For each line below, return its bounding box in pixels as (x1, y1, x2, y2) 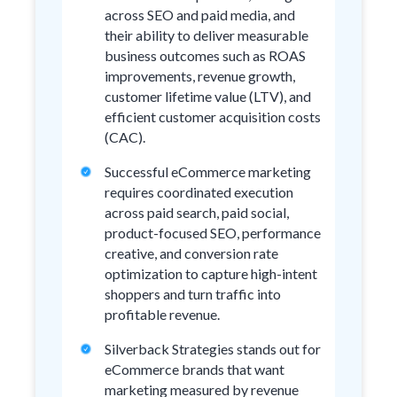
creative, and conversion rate (105, 245, 278, 261)
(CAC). (105, 128, 145, 145)
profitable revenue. (105, 306, 220, 323)
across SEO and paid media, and (105, 6, 295, 23)
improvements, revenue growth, (105, 67, 295, 84)
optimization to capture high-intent (105, 265, 317, 282)
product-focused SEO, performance (105, 224, 321, 241)
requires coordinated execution (105, 183, 293, 200)
